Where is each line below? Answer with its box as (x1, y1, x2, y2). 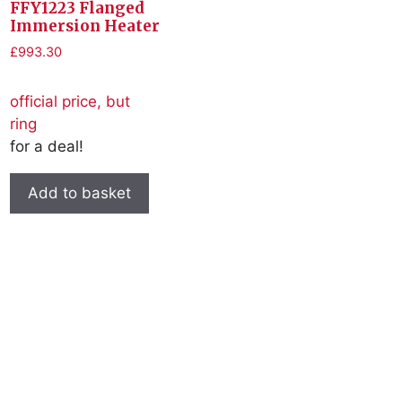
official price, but (10, 92, 131, 111)
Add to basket (28, 184, 132, 203)
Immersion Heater (10, 16, 161, 37)
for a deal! (10, 137, 84, 156)
